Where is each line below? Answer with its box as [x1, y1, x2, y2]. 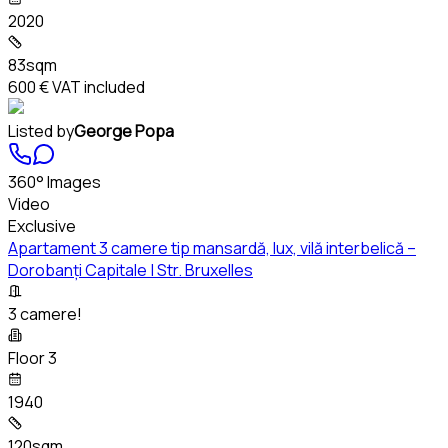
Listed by [8, 119, 74, 142]
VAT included [49, 75, 145, 98]
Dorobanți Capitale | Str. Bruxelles [8, 258, 253, 281]
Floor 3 [8, 346, 57, 369]
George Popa [74, 119, 174, 142]
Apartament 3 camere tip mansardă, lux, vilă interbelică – [8, 236, 416, 259]
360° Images [8, 170, 101, 193]
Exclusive [8, 214, 76, 237]
